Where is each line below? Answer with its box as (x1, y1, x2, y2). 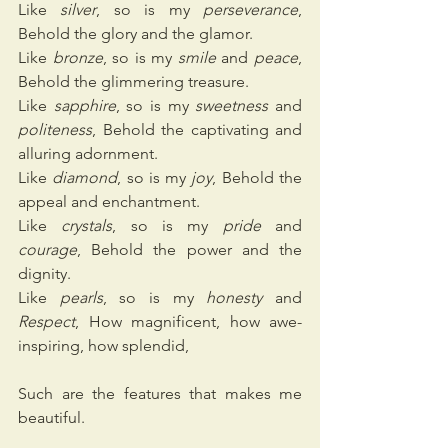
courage (18, 240, 77, 260)
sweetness (195, 96, 269, 116)
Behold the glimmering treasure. (18, 72, 249, 92)
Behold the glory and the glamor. (18, 24, 253, 44)
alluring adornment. (18, 144, 158, 164)
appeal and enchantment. (18, 192, 200, 212)
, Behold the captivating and (92, 120, 302, 140)
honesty (206, 288, 263, 308)
